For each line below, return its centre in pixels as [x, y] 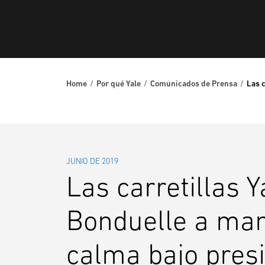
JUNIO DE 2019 [92, 161]
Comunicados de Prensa [194, 84]
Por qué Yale [119, 84]
